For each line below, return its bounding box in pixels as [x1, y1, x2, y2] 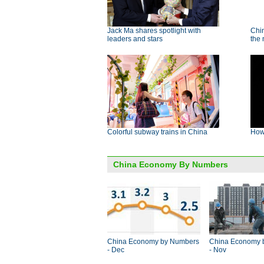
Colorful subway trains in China [107, 128, 207, 136]
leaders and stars [107, 35, 163, 43]
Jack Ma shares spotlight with [107, 27, 201, 35]
